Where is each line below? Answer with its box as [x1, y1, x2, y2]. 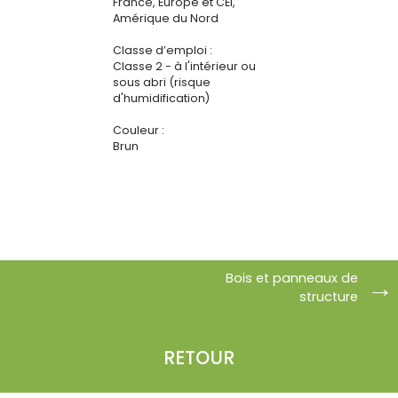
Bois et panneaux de [226, 268, 358, 287]
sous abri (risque [113, 75, 211, 91]
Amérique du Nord [113, 11, 219, 27]
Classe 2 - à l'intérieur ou [113, 59, 256, 75]
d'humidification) [113, 91, 210, 107]
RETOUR [163, 344, 235, 370]
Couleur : [113, 123, 164, 139]
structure [299, 287, 358, 306]
